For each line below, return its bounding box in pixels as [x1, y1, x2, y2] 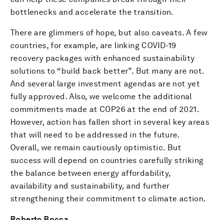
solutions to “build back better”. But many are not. [10, 66, 204, 76]
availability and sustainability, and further [10, 181, 170, 191]
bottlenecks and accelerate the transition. [10, 7, 174, 17]
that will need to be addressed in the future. [10, 130, 179, 140]
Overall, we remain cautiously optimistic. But [10, 143, 181, 153]
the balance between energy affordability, [10, 168, 171, 178]
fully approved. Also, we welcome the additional [10, 92, 192, 102]
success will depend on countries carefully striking [10, 156, 204, 165]
